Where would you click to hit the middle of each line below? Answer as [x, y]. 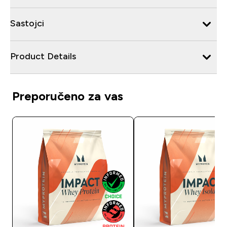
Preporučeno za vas [68, 96]
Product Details [43, 56]
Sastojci [27, 23]
